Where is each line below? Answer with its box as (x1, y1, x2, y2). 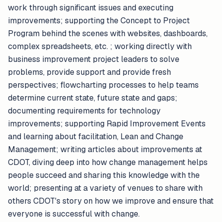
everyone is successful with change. (8, 209, 140, 219)
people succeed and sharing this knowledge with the (8, 170, 200, 180)
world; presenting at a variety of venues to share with (8, 183, 203, 193)
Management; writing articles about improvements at (8, 144, 202, 155)
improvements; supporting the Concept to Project (8, 15, 190, 26)
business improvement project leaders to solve (8, 54, 179, 64)
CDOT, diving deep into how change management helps (8, 157, 208, 167)
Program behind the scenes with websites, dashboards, (8, 28, 208, 39)
